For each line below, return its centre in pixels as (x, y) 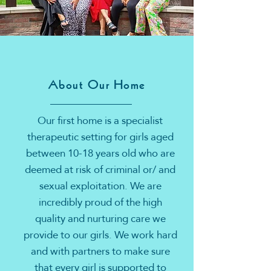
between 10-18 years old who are (100, 153)
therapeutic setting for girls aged (100, 137)
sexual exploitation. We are (100, 186)
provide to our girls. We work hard (100, 235)
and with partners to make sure (100, 251)
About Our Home (97, 86)
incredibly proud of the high (100, 202)
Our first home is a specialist (100, 121)
